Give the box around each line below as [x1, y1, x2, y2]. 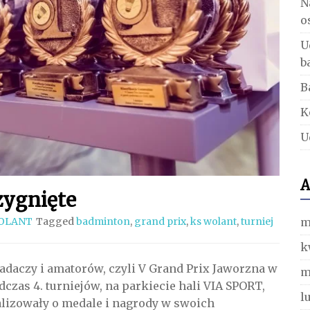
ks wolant [190, 215, 237, 228]
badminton [76, 215, 130, 228]
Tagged [36, 215, 76, 228]
